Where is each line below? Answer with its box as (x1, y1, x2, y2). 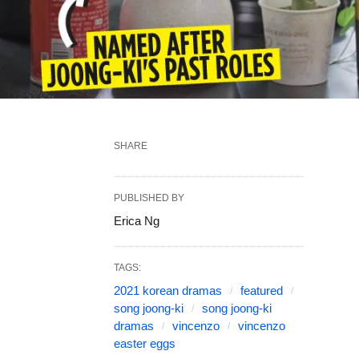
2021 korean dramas (114, 284, 222, 298)
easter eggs (114, 337, 175, 351)
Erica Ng (114, 214, 159, 228)
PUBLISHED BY (114, 192, 184, 204)
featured (240, 284, 283, 298)
